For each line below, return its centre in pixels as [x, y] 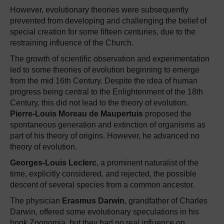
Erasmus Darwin [93, 201]
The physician [36, 201]
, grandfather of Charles [166, 201]
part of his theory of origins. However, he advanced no [105, 136]
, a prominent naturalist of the [147, 163]
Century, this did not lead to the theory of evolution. [99, 103]
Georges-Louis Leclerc [53, 163]
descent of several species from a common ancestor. [102, 185]
